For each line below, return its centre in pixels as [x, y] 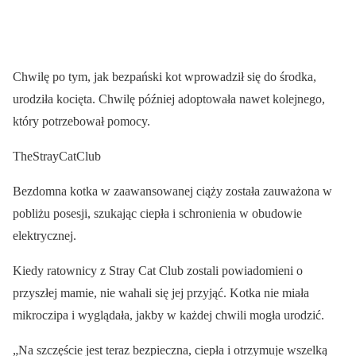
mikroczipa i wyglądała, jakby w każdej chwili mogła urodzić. [168, 315]
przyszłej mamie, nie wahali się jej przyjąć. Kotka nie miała [161, 293]
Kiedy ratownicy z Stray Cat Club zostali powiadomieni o [158, 271]
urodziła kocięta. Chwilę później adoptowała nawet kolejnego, [169, 99]
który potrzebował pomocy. [81, 121]
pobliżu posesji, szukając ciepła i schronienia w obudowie [157, 213]
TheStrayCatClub [57, 156]
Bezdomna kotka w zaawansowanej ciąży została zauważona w [172, 191]
